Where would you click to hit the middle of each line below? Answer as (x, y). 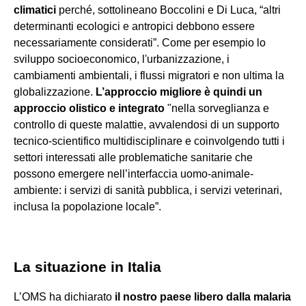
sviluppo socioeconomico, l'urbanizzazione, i (122, 59)
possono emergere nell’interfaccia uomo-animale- (134, 174)
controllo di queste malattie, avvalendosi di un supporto (147, 125)
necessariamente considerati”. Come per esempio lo (140, 43)
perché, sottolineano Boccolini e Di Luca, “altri (170, 10)
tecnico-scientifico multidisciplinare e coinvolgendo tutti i (149, 141)
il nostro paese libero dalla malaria (201, 297)
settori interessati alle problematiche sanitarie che (133, 158)
